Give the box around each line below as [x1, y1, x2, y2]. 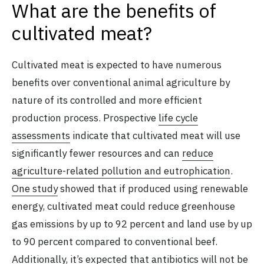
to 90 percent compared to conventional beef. [12, 235, 217, 248]
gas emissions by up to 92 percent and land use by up [12, 217, 252, 230]
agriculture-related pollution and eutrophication [12, 164, 230, 177]
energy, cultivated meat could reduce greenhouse [12, 199, 235, 213]
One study [12, 181, 58, 195]
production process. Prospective [12, 111, 159, 124]
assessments [12, 128, 70, 142]
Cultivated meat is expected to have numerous [12, 58, 222, 71]
